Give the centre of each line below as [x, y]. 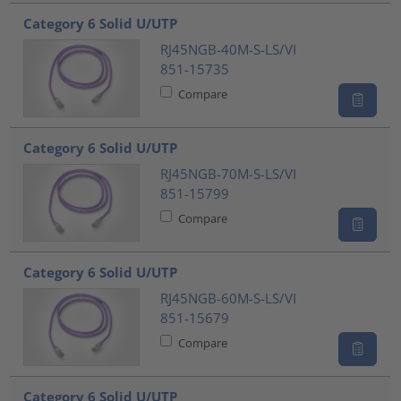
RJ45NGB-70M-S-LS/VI [228, 174]
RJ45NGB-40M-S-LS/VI [228, 50]
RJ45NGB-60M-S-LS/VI [228, 299]
